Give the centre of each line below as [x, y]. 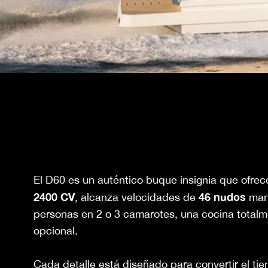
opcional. [56, 231]
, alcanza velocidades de [137, 197]
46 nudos [222, 197]
